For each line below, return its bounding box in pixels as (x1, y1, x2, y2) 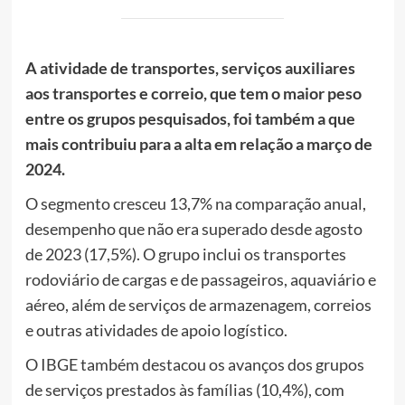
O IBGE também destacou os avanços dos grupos (24, 353, 364, 374)
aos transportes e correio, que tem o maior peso (24, 82, 362, 103)
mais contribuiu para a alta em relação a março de (24, 133, 372, 154)
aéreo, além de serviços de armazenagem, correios (24, 294, 372, 315)
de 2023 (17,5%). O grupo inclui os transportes (24, 243, 346, 264)
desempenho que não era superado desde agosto (24, 218, 363, 239)
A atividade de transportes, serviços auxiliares (24, 57, 355, 78)
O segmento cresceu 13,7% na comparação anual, (24, 193, 366, 213)
